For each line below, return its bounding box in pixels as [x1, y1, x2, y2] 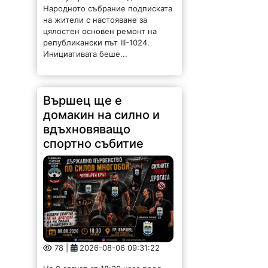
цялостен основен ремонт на [43, 26, 157, 36]
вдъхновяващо [43, 121, 131, 136]
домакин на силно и [43, 107, 160, 122]
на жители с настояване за [43, 14, 148, 25]
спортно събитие [43, 136, 144, 151]
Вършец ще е [43, 93, 123, 108]
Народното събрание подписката [43, 3, 173, 13]
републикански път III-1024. [43, 37, 150, 47]
